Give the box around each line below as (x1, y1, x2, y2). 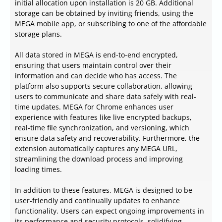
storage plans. (15, 29, 62, 39)
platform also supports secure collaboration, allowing (15, 81, 192, 91)
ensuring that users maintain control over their (15, 60, 171, 70)
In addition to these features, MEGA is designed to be (15, 185, 192, 195)
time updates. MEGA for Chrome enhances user (15, 102, 173, 112)
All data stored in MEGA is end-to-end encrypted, (15, 50, 178, 60)
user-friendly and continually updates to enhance (15, 196, 180, 206)
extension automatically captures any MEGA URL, (15, 144, 177, 154)
